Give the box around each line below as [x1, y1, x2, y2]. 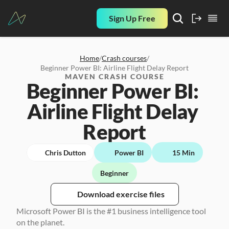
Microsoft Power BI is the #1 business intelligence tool [16, 206, 206, 216]
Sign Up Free [109, 13, 155, 23]
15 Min [172, 148, 195, 157]
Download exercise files [77, 189, 165, 199]
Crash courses [102, 54, 147, 62]
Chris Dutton [44, 148, 86, 157]
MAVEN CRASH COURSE [64, 72, 165, 81]
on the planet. [16, 217, 66, 227]
